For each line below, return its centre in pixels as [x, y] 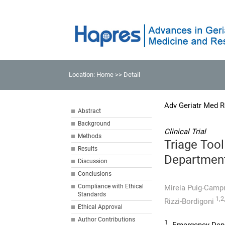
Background [94, 124]
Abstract [90, 111]
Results [88, 149]
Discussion [93, 161]
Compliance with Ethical [111, 186]
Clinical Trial [185, 132]
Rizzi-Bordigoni [189, 201]
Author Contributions [107, 219]
